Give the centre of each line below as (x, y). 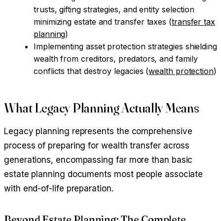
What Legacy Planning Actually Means (102, 108)
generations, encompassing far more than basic (98, 160)
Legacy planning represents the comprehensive (98, 131)
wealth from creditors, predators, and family (116, 59)
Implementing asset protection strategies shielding (126, 47)
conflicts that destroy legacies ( (91, 71)
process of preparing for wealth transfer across (97, 145)
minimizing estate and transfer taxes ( (103, 22)
